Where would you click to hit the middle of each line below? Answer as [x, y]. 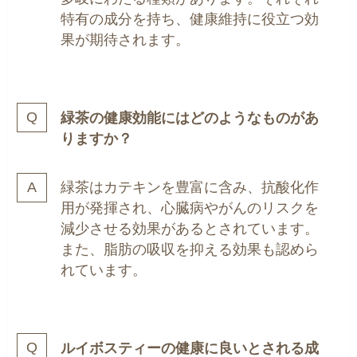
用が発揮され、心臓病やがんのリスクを [190, 208]
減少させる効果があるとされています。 [190, 229]
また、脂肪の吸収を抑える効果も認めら [190, 250]
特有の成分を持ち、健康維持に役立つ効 [190, 19]
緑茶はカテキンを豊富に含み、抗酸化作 [190, 188]
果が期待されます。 [126, 39]
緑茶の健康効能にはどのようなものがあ [190, 118]
